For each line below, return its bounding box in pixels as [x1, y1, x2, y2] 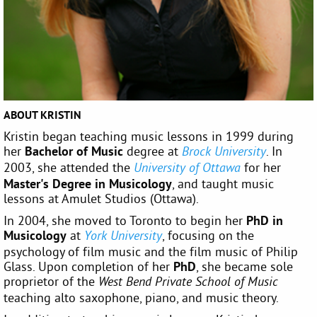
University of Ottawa [134, 160, 241, 177]
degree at [123, 142, 182, 159]
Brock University [182, 144, 266, 161]
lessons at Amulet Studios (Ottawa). [4, 190, 199, 207]
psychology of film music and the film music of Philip [4, 243, 298, 260]
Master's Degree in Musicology [4, 175, 172, 192]
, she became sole [196, 258, 293, 275]
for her [241, 158, 281, 175]
